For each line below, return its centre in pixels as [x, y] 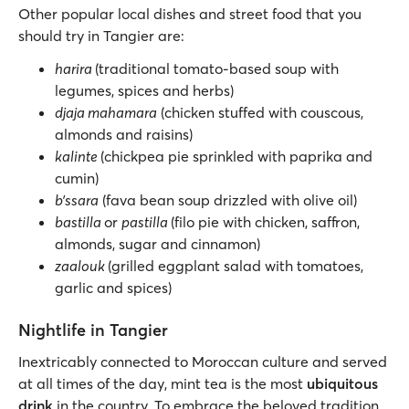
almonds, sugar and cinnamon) [161, 244]
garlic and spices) [113, 288]
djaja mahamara [106, 112]
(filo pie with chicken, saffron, [265, 222]
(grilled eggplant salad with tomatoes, [236, 266]
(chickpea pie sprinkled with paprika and [236, 156]
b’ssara [77, 200]
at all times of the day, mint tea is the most [163, 383]
